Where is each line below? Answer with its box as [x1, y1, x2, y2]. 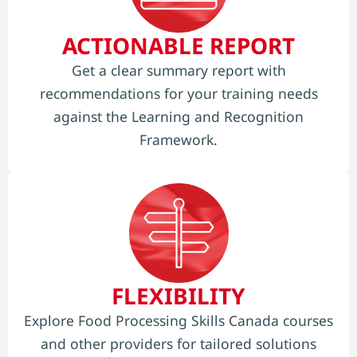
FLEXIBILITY [112, 280, 245, 312]
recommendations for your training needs [39, 83, 318, 103]
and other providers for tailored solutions [41, 334, 316, 354]
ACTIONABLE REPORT [62, 29, 295, 61]
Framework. [139, 129, 218, 149]
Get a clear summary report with [71, 60, 286, 80]
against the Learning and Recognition [53, 106, 304, 126]
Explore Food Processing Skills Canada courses [24, 311, 333, 331]
